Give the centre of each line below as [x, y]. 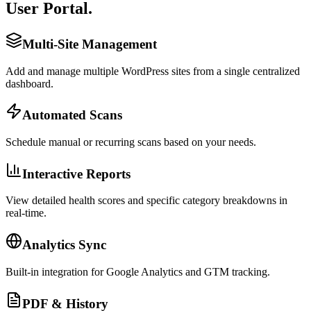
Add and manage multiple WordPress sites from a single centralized [153, 71]
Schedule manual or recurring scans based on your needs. [131, 142]
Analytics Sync [64, 245]
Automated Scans [72, 115]
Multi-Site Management [90, 44]
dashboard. [30, 83]
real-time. [26, 213]
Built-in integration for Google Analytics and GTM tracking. [138, 271]
